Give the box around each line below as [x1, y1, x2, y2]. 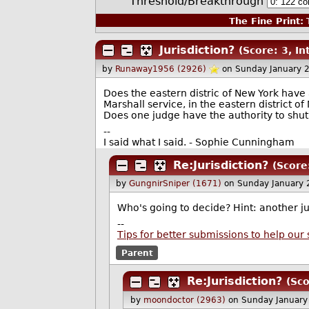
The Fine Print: [228, 16, 303, 27]
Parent [121, 248, 153, 258]
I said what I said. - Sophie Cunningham [103, 136, 295, 148]
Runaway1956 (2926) [115, 64, 207, 74]
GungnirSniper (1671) [129, 179, 222, 189]
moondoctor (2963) [143, 295, 226, 305]
